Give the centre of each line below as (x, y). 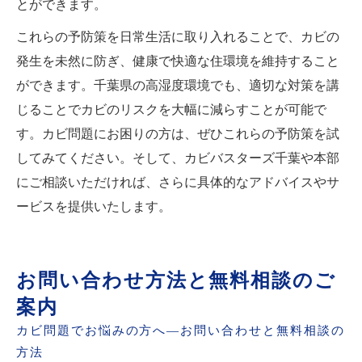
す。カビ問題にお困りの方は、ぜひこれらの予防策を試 (178, 134)
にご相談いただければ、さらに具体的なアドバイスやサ (178, 183)
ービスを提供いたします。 (94, 207)
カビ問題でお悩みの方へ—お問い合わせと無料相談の (181, 331)
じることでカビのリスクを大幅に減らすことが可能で (171, 110)
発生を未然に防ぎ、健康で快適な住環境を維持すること (178, 61)
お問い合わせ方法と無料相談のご (177, 280)
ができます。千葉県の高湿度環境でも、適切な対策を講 (178, 86)
